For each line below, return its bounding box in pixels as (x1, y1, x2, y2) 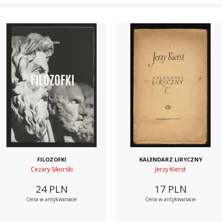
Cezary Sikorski (30, 165, 73, 173)
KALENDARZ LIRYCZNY (139, 156, 202, 163)
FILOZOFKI (37, 156, 66, 163)
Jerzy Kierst (155, 165, 186, 173)
